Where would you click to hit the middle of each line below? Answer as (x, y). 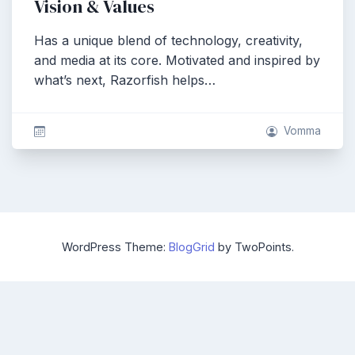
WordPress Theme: (115, 247)
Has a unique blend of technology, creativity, (168, 40)
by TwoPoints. (254, 247)
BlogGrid (191, 247)
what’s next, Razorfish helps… (125, 80)
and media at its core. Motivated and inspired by (177, 60)
